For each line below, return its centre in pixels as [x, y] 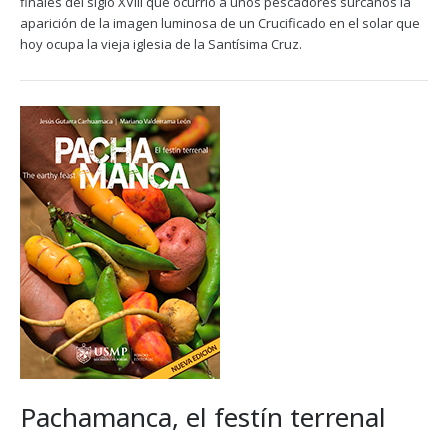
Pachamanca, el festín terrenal [203, 417]
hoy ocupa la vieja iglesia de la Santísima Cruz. [161, 44]
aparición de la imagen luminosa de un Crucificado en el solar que [220, 23]
